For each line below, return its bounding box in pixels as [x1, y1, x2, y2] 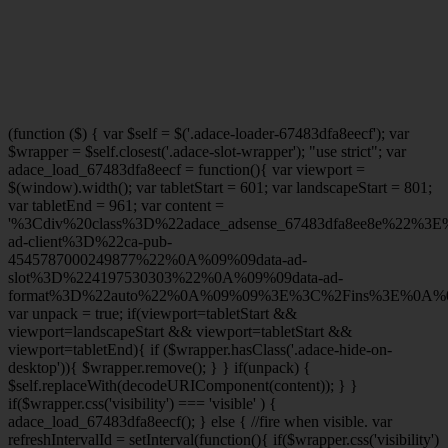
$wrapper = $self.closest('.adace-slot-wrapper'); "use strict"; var [8, 142, 406, 160]
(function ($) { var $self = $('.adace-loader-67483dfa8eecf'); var [8, 124, 409, 142]
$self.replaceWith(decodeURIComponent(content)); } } [8, 376, 358, 394]
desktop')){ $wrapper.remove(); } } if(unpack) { [8, 358, 311, 376]
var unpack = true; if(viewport [8, 304, 197, 322]
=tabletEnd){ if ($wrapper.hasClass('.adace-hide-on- [64, 340, 392, 358]
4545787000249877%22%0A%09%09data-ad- [8, 250, 307, 268]
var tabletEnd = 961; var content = [8, 196, 224, 214]
